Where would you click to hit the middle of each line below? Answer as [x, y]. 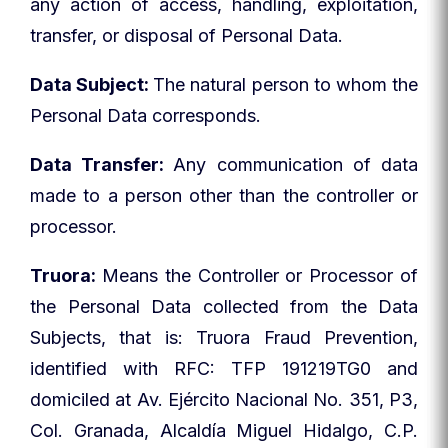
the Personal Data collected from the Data [224, 306]
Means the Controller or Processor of [260, 275]
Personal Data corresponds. [145, 115]
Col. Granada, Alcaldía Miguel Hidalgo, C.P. [224, 430]
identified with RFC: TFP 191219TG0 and [224, 368]
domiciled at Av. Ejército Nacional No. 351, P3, [224, 399]
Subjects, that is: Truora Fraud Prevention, [224, 337]
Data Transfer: [102, 164]
